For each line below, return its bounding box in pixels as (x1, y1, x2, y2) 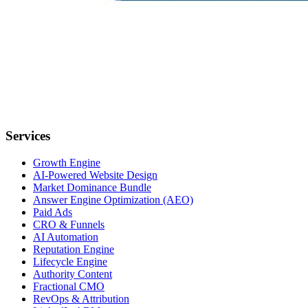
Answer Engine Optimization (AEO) (33, 193, 193, 206)
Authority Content (33, 267, 112, 280)
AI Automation (33, 230, 98, 243)
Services (5, 128, 50, 143)
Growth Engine (33, 156, 100, 168)
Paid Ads (33, 206, 72, 218)
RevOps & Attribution (33, 292, 129, 305)
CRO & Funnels (33, 218, 104, 230)
